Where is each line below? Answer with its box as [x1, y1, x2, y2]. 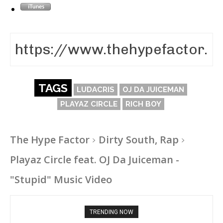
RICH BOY [125, 99, 161, 109]
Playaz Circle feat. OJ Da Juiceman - [10, 152, 179, 166]
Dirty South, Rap [99, 132, 179, 146]
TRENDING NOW [90, 208, 133, 216]
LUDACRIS [76, 85, 114, 94]
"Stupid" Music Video [10, 172, 112, 186]
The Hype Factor [10, 132, 90, 146]
